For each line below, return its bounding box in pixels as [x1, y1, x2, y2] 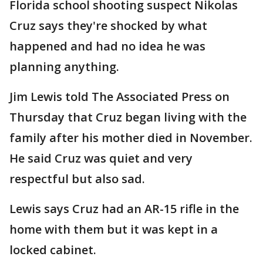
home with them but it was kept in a [9, 221, 218, 237]
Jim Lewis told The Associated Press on [9, 89, 230, 104]
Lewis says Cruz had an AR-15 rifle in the [9, 201, 239, 217]
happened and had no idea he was [9, 38, 205, 54]
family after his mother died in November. [9, 130, 252, 146]
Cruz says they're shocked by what [9, 18, 207, 33]
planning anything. [9, 59, 119, 75]
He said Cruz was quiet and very [9, 150, 193, 166]
